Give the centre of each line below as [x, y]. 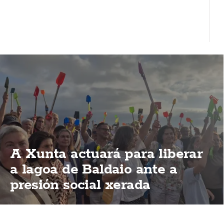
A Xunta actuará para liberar [106, 154]
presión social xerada [80, 185]
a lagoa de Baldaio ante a [93, 169]
